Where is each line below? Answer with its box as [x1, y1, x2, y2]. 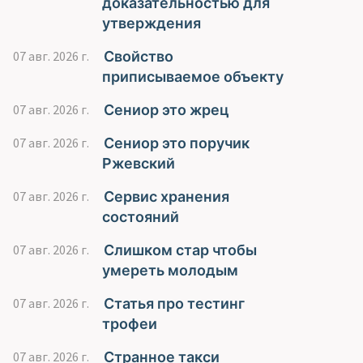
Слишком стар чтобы [103, 241, 257, 259]
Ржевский [102, 154, 175, 173]
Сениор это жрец [103, 100, 229, 119]
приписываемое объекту [102, 67, 284, 86]
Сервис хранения [103, 187, 229, 206]
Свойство [103, 47, 173, 66]
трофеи [102, 314, 157, 333]
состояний [102, 207, 179, 226]
